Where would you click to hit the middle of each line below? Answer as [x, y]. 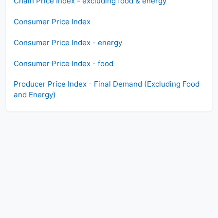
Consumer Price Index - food [64, 63]
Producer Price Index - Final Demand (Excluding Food [107, 84]
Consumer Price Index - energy [68, 42]
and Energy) [35, 95]
